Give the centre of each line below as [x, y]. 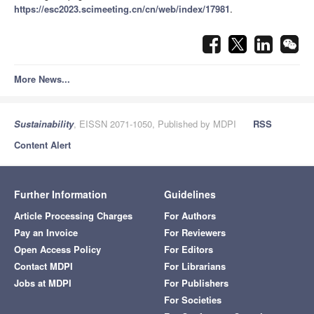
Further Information [61, 194]
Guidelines [190, 194]
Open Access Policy [57, 250]
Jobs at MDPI [43, 283]
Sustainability [44, 124]
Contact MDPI [43, 266]
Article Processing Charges [73, 216]
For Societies [193, 300]
